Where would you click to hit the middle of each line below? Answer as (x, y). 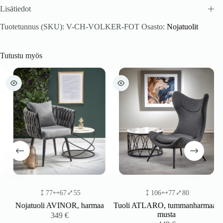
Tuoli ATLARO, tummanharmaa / (161, 206)
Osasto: (154, 27)
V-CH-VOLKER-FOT (103, 27)
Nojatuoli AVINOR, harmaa (54, 206)
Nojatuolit (182, 27)
